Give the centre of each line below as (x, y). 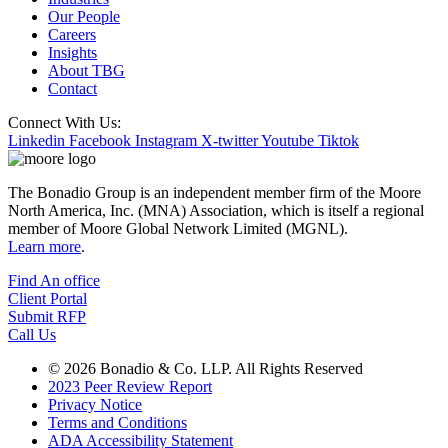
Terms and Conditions (117, 423)
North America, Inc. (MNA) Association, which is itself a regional (216, 211)
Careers (72, 35)
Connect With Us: (64, 123)
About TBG (86, 71)
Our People (84, 17)
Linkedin (36, 141)
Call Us (32, 335)
